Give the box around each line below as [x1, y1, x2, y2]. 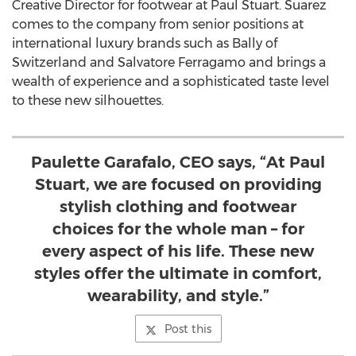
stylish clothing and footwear [60, 197, 296, 216]
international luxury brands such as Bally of [12, 36, 277, 51]
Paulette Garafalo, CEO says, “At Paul [31, 153, 325, 172]
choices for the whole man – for [52, 219, 304, 238]
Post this [164, 322, 211, 336]
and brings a [246, 55, 326, 70]
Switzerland [12, 55, 87, 70]
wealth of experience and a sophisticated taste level [12, 74, 330, 89]
